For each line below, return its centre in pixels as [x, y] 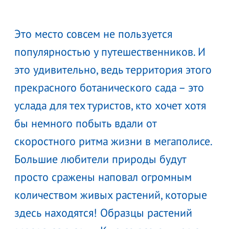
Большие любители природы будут [100, 159]
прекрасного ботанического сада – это [109, 87]
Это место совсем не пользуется [93, 33]
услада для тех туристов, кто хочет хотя [110, 105]
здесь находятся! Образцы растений [103, 212]
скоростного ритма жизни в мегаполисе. [113, 141]
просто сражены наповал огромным [103, 177]
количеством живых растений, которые [111, 194]
